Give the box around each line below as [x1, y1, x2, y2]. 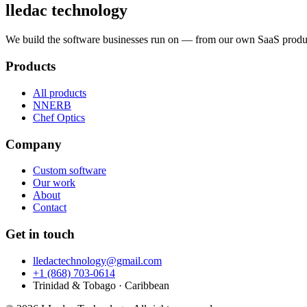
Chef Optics [33, 111, 85, 123]
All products [33, 86, 86, 99]
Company [5, 136, 62, 151]
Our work [33, 177, 75, 189]
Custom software [33, 164, 106, 177]
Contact [33, 201, 66, 214]
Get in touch [5, 226, 75, 241]
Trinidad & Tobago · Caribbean [33, 279, 169, 291]
